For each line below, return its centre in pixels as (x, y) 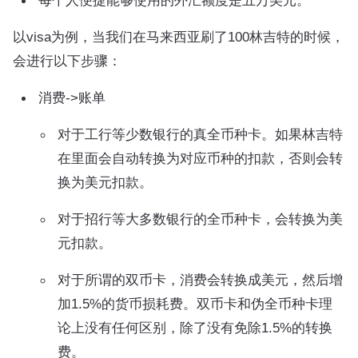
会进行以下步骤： (67, 61)
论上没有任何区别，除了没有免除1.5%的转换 (195, 328)
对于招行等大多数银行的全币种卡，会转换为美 (200, 219)
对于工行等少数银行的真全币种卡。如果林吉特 (200, 134)
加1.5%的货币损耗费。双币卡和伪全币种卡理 (195, 304)
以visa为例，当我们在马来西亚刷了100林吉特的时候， (179, 37)
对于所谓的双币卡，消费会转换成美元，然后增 (200, 280)
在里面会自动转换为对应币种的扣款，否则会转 (200, 158)
